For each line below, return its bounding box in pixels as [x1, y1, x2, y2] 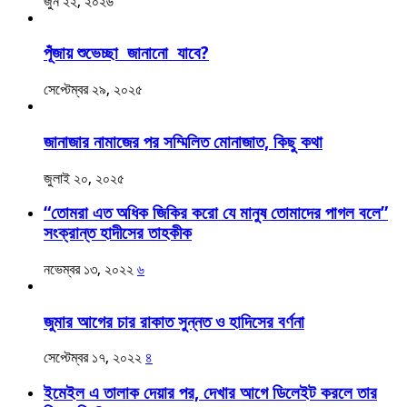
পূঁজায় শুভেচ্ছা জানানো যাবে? [44, 44, 209, 64]
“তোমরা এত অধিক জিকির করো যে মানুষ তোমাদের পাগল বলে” [44, 203, 388, 223]
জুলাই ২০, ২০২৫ [44, 169, 124, 187]
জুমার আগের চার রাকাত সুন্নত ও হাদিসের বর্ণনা [44, 312, 304, 332]
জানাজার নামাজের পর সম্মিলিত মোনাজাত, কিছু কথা [44, 132, 323, 152]
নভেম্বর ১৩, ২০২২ [44, 260, 134, 278]
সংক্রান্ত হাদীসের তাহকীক [44, 223, 192, 243]
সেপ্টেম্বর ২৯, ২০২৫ [44, 81, 143, 99]
